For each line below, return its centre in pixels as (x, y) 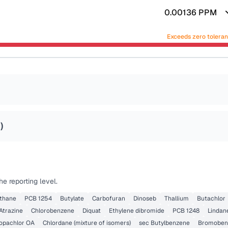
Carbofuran (109, 198)
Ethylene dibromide (137, 211)
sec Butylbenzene (164, 223)
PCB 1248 (186, 211)
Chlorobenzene (53, 211)
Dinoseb (145, 198)
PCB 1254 (38, 198)
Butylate (72, 198)
